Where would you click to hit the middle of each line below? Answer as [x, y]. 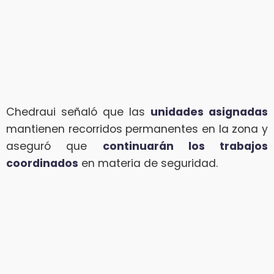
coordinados [42, 163]
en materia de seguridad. [148, 163]
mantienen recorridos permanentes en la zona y [137, 129]
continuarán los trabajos [185, 146]
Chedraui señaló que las [78, 112]
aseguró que [54, 146]
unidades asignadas [209, 112]
